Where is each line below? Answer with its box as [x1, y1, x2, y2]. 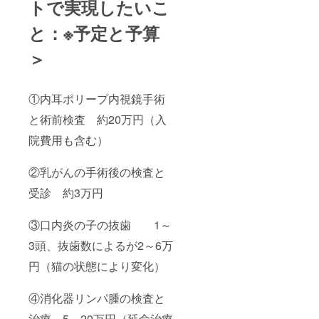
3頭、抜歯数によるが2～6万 [28, 237, 173, 254]
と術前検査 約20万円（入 [28, 111, 167, 128]
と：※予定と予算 [28, 21, 159, 46]
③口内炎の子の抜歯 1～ [28, 216, 172, 234]
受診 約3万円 [28, 184, 115, 202]
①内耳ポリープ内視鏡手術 [28, 90, 165, 108]
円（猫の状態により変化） [28, 258, 165, 275]
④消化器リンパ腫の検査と [28, 290, 165, 307]
